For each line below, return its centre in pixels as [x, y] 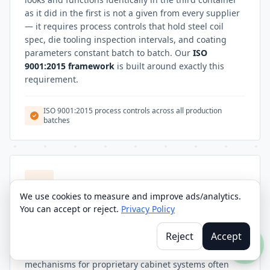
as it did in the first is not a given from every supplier [132, 13]
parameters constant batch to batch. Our [109, 53]
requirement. [52, 80]
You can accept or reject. [71, 209]
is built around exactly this [169, 66]
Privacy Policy [148, 209]
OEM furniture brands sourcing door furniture [119, 251]
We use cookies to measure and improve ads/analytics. [130, 196]
